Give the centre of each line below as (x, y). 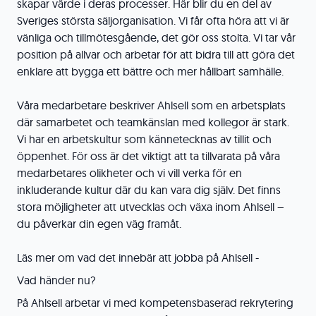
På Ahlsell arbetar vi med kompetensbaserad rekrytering (155, 303)
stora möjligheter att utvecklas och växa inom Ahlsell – (151, 207)
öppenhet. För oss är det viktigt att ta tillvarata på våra (148, 156)
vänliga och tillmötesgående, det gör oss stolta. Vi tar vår (156, 37)
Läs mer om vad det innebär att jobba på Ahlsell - (138, 257)
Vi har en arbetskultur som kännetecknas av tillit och (144, 139)
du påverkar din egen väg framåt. (99, 224)
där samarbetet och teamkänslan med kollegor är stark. (153, 122)
